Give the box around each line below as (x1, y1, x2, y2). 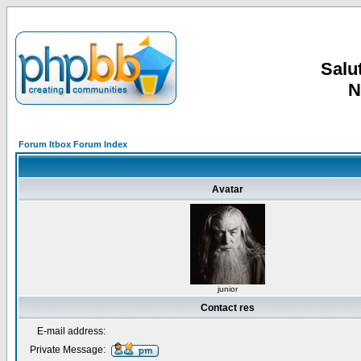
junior (217, 284, 238, 293)
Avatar (212, 184, 243, 195)
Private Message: (30, 344, 106, 355)
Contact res (201, 302, 255, 313)
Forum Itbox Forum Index (19, 139, 127, 149)
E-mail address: (37, 326, 106, 337)
